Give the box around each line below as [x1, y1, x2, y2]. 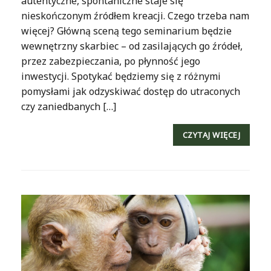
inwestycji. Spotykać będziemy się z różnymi [21, 69, 221, 83]
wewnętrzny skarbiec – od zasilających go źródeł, [21, 39, 243, 53]
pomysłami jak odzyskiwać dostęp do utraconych [21, 84, 240, 98]
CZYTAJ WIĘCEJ [182, 129, 240, 140]
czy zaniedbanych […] [21, 99, 116, 113]
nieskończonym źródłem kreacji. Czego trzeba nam [21, 8, 249, 22]
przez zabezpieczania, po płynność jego [21, 54, 200, 68]
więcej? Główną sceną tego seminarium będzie [21, 24, 232, 38]
